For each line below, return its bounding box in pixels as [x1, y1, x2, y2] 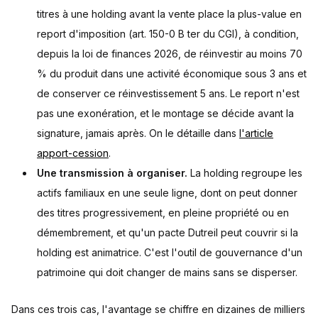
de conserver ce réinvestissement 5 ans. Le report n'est [37, 87, 300, 100]
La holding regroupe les [187, 167, 302, 180]
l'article [239, 127, 273, 140]
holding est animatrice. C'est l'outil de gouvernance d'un [37, 246, 302, 259]
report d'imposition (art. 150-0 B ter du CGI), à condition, [37, 28, 299, 40]
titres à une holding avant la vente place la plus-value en [37, 8, 302, 21]
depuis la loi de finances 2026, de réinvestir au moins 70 [37, 48, 302, 60]
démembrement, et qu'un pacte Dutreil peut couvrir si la [37, 226, 298, 239]
